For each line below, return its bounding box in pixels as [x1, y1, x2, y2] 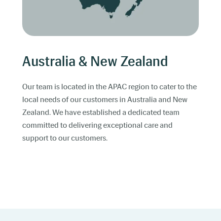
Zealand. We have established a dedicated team [22, 108, 180, 117]
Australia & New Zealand [22, 53, 168, 70]
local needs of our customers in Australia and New [22, 95, 187, 105]
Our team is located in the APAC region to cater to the [22, 82, 197, 92]
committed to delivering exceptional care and [22, 120, 173, 130]
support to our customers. [22, 133, 108, 143]
